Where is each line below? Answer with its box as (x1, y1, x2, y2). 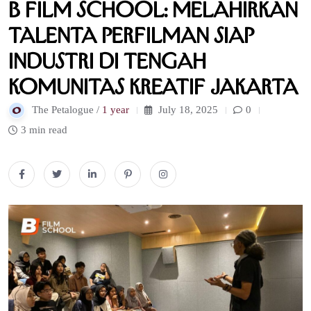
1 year (102, 103, 129, 115)
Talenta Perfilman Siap (8, 22, 254, 48)
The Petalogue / (32, 103, 102, 115)
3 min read (21, 124, 67, 135)
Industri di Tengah (8, 48, 206, 74)
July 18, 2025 (155, 103, 218, 115)
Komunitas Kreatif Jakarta (8, 74, 298, 99)
